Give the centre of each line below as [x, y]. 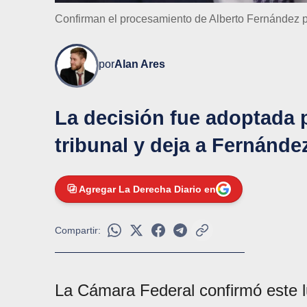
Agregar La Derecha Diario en [147, 189]
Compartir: [78, 231]
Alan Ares [140, 64]
